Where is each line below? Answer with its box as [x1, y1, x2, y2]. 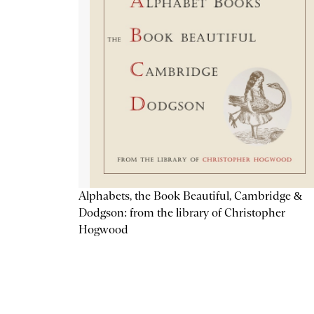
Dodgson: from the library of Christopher [78, 206, 285, 220]
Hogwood [78, 223, 128, 237]
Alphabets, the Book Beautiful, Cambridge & [78, 189, 302, 203]
